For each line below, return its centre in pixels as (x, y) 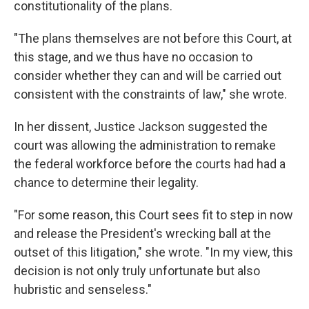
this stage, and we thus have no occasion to (133, 57)
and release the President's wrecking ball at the (142, 233)
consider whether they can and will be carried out (148, 76)
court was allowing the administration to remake (145, 145)
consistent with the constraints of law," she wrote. (150, 94)
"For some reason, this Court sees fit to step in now (153, 215)
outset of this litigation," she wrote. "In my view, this (153, 252)
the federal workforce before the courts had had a (150, 164)
